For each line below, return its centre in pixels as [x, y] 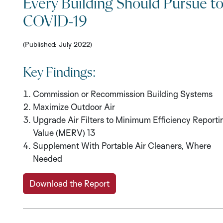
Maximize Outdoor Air [74, 107]
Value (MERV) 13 [64, 133]
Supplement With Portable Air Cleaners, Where [122, 146]
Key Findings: [59, 73]
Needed [48, 159]
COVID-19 [55, 22]
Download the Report [69, 184]
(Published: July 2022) [57, 44]
